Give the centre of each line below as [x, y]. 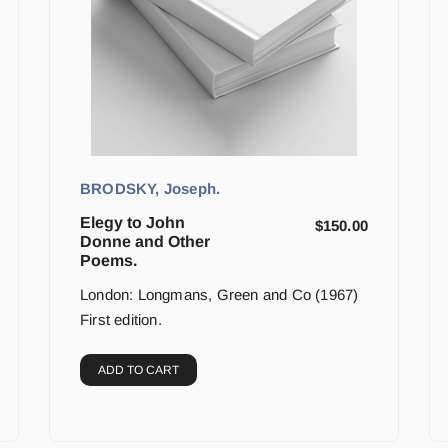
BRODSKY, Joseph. [150, 189]
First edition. [121, 320]
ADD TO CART [138, 370]
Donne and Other [145, 242]
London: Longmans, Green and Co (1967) [219, 295]
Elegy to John [132, 223]
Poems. [108, 261]
